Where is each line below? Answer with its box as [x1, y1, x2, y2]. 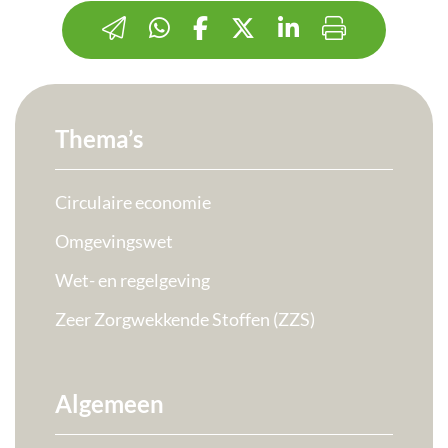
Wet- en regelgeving [55, 269, 210, 292]
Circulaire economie [55, 191, 211, 214]
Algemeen [55, 389, 164, 419]
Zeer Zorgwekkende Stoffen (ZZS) [55, 308, 315, 331]
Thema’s [55, 124, 143, 154]
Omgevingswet [55, 230, 173, 253]
